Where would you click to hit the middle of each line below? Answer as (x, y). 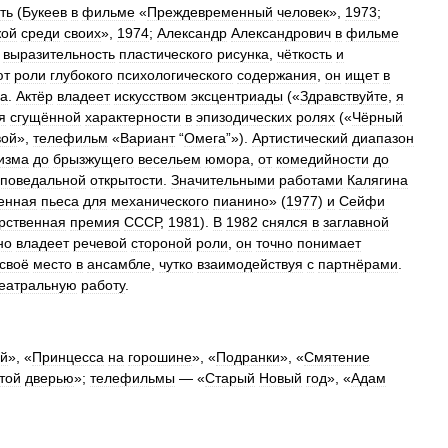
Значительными (223, 180)
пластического (166, 54)
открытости (126, 180)
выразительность (59, 54)
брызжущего (93, 159)
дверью (49, 378)
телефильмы (132, 378)
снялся (285, 222)
